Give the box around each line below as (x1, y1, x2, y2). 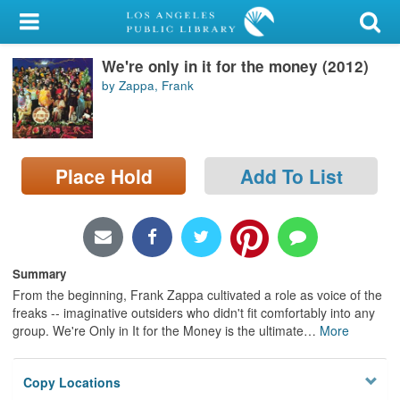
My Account (12, 12, 89, 32)
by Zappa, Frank (102, 77, 194, 95)
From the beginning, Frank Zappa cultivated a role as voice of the (12, 285, 382, 304)
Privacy (12, 254, 62, 273)
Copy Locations (23, 373, 121, 392)
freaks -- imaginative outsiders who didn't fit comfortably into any (12, 303, 375, 321)
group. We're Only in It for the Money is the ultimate (12, 321, 304, 339)
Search (12, 146, 58, 166)
